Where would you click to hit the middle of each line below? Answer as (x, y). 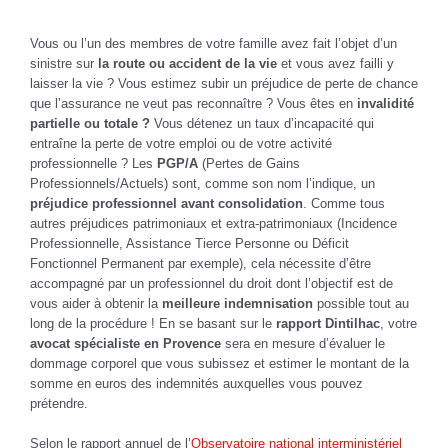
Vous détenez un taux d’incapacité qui (262, 123)
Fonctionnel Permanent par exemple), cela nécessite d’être (200, 263)
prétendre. (59, 403)
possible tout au (361, 303)
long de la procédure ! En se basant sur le (153, 323)
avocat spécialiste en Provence (125, 343)
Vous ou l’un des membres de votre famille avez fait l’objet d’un (213, 43)
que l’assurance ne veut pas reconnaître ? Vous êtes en (193, 103)
